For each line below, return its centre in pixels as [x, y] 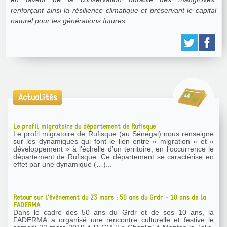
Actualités [37, 97]
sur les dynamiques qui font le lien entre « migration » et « [113, 141]
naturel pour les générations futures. [69, 21]
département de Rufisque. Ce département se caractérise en [57, 156]
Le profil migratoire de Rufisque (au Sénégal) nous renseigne [113, 134]
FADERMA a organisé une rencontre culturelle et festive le [113, 220]
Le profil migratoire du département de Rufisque [84, 126]
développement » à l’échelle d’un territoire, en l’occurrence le [113, 149]
